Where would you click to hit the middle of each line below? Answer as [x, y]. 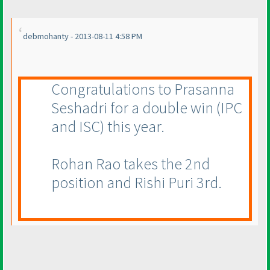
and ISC [76, 127]
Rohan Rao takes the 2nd [130, 164]
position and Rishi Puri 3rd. [137, 183]
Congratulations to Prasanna [143, 89]
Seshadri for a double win [134, 108]
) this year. [132, 127]
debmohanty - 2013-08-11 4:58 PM [83, 36]
